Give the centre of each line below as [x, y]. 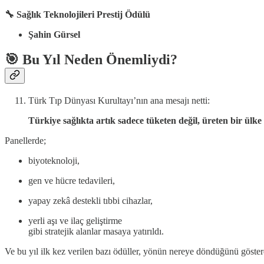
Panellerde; [25, 141]
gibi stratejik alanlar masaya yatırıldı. [96, 232]
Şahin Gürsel [54, 35]
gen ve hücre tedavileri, [72, 181]
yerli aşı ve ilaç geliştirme [75, 221]
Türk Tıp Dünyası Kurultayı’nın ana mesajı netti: [119, 101]
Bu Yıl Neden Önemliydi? [100, 60]
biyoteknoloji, [54, 161]
